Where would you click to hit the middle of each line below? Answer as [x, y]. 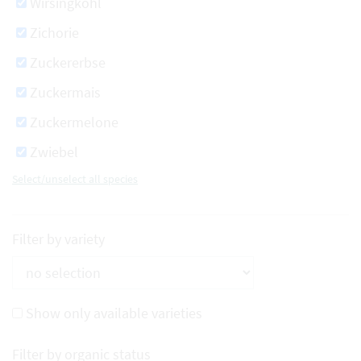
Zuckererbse [68, 62]
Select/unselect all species [75, 179]
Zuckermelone [74, 122]
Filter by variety [58, 239]
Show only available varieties [114, 313]
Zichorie [54, 33]
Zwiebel [54, 152]
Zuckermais [65, 92]
